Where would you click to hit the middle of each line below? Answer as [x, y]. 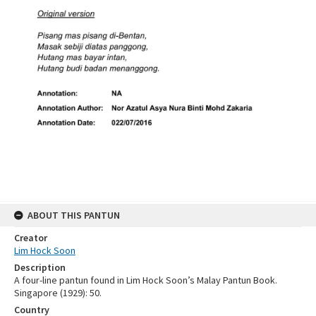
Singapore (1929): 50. [58, 292]
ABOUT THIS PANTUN [74, 215]
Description [40, 267]
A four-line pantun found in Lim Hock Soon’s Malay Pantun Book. [146, 280]
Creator [31, 237]
